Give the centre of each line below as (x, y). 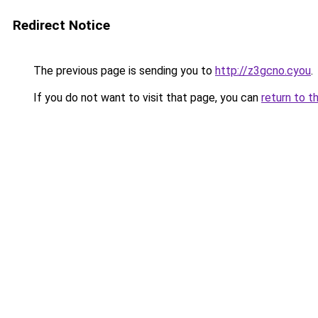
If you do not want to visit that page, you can (146, 98)
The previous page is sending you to (123, 71)
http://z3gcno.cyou (263, 71)
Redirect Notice (61, 25)
